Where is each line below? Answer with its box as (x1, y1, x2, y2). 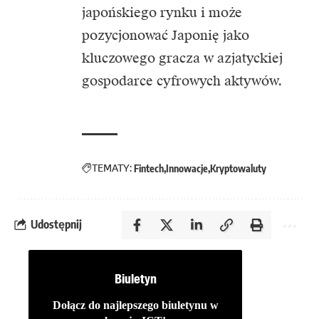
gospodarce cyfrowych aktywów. (82, 72, 282, 89)
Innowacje (166, 162, 208, 174)
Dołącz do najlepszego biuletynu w (52, 299, 219, 312)
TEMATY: (92, 161, 132, 174)
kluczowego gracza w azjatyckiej (82, 49, 283, 66)
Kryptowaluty (210, 162, 266, 174)
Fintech (134, 162, 164, 174)
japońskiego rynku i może (82, 4, 242, 21)
